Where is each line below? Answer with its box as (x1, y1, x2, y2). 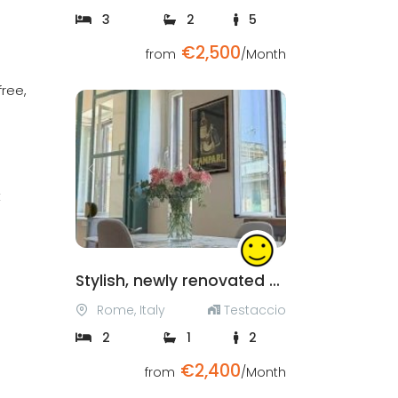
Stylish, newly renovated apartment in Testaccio (269, 269, 280, 291)
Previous (90, 167, 144, 186)
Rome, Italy (93, 300, 165, 319)
